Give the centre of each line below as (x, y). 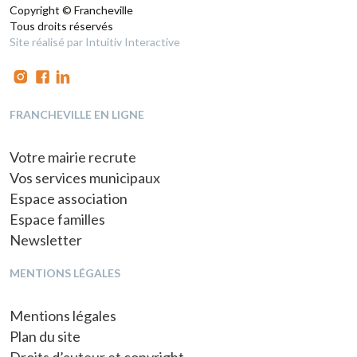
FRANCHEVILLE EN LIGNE (77, 114)
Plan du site (45, 336)
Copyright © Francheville (71, 10)
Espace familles (57, 219)
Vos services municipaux (85, 178)
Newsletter (46, 240)
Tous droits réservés (61, 26)
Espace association (69, 198)
